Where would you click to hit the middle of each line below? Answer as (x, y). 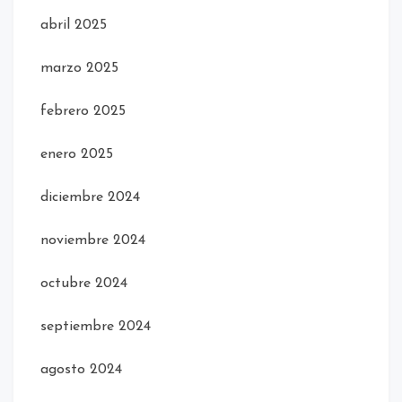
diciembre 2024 (90, 197)
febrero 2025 (83, 111)
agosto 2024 (81, 369)
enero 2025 (77, 154)
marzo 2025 (79, 68)
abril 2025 (74, 25)
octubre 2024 (84, 283)
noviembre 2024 (93, 240)
